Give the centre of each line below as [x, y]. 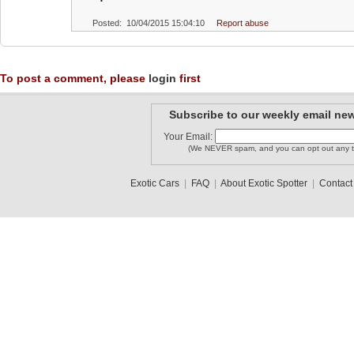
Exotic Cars [154, 183]
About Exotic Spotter [264, 183]
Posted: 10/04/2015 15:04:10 [149, 23]
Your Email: [189, 137]
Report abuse [243, 23]
